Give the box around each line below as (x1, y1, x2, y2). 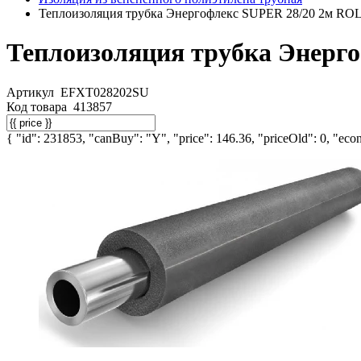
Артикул (6, 85, 57, 99)
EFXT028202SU (60, 85, 149, 99)
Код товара (6, 99, 70, 114)
